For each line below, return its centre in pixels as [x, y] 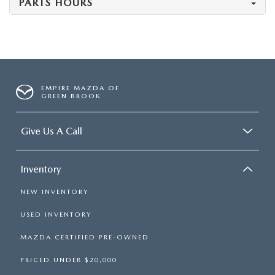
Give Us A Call [52, 131]
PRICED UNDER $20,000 [69, 260]
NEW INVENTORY [54, 192]
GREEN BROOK [72, 96]
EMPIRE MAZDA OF [81, 88]
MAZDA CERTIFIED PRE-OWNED [85, 237]
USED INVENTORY [56, 215]
